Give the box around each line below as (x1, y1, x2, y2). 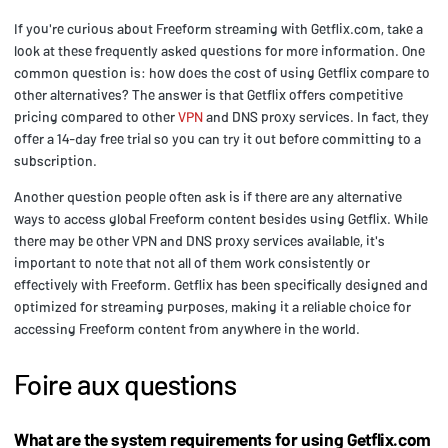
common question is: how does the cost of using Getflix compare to (14, 63, 430, 81)
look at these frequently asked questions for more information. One (14, 41, 425, 59)
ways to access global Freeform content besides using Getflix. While (14, 209, 428, 227)
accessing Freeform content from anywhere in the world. (14, 319, 360, 337)
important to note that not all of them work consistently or (14, 253, 370, 271)
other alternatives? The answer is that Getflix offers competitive (14, 85, 403, 103)
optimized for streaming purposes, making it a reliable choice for (14, 297, 411, 315)
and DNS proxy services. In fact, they (203, 107, 429, 125)
